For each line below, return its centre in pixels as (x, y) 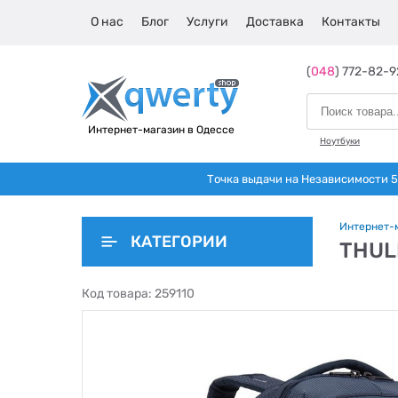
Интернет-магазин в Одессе (161, 130)
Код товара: (118, 294)
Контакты (351, 22)
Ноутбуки (340, 141)
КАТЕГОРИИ (179, 242)
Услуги (207, 22)
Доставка (275, 22)
